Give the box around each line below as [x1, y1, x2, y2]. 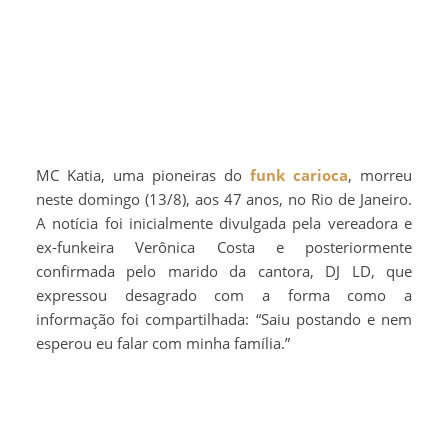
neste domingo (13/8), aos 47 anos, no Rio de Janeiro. [36, 188, 412, 209]
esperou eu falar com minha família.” [36, 332, 290, 353]
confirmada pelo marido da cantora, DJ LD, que [36, 260, 412, 281]
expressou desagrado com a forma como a [36, 284, 412, 305]
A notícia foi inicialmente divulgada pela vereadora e [36, 212, 412, 233]
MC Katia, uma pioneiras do [50, 164, 250, 185]
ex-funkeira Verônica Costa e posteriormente [36, 236, 412, 257]
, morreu [348, 164, 412, 185]
